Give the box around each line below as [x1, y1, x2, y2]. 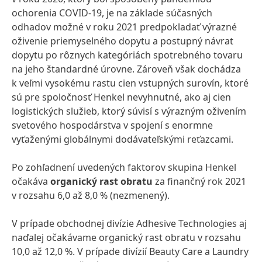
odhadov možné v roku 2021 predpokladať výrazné [12, 20, 237, 33]
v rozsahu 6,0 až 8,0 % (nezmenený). [12, 189, 170, 202]
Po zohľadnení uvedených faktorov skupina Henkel [12, 161, 236, 174]
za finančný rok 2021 [153, 175, 246, 188]
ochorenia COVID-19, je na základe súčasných [12, 6, 212, 19]
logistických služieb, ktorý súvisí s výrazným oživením [12, 105, 246, 118]
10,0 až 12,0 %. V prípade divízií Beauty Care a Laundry [12, 245, 249, 258]
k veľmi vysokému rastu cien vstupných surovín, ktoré [12, 77, 249, 89]
